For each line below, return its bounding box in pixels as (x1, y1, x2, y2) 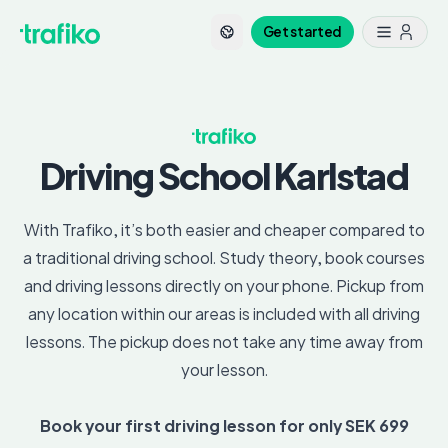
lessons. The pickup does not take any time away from (25, 331, 423, 353)
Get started (262, 23, 342, 40)
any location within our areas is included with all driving (28, 303, 420, 325)
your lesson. (180, 359, 268, 381)
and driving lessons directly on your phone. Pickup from (24, 275, 424, 297)
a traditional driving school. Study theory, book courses (23, 247, 425, 269)
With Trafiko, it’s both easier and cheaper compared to (23, 219, 425, 241)
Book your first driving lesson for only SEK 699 (39, 415, 409, 437)
